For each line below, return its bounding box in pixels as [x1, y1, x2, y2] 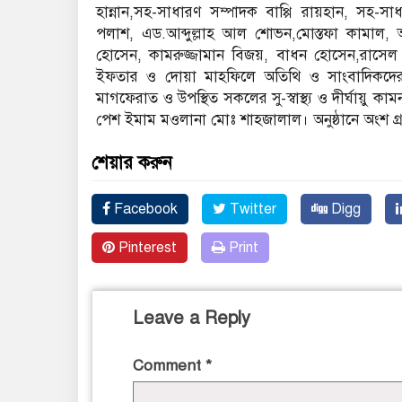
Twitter [226, 200, 276, 219]
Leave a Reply [133, 307, 250, 330]
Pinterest [115, 239, 177, 258]
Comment [133, 356, 205, 376]
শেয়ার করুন [92, 152, 172, 175]
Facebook [110, 200, 178, 219]
